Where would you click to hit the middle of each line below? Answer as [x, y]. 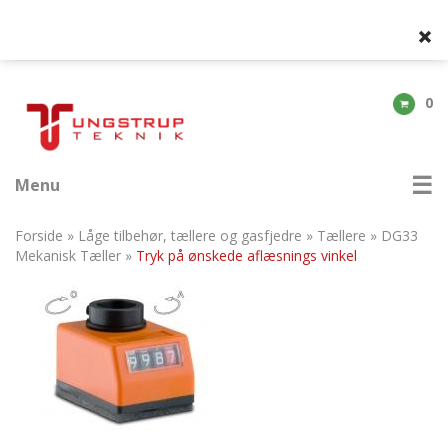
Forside [39, 236]
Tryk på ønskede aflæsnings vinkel [246, 256]
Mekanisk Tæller [68, 256]
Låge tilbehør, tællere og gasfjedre [190, 236]
